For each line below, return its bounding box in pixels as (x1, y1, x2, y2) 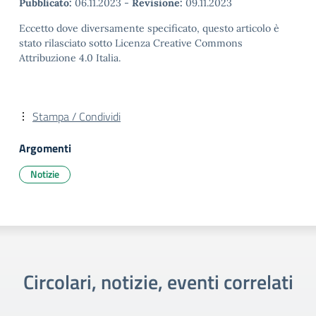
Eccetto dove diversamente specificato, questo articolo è (19, 22, 279, 35)
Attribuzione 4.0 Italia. (19, 51, 121, 64)
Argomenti (19, 140, 71, 157)
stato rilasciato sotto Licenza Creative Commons (19, 37, 243, 49)
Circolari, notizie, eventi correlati (23, 267, 293, 297)
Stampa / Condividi (32, 108, 121, 125)
